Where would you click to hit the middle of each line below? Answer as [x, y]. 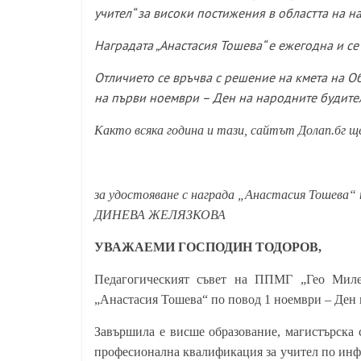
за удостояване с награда [165, 195]
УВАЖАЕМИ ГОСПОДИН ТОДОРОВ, [208, 247]
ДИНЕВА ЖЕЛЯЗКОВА [160, 215]
